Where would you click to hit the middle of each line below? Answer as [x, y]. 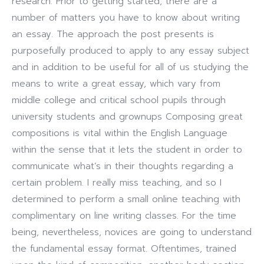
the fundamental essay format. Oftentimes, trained [124, 249]
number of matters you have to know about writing [126, 18]
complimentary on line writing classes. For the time [124, 216]
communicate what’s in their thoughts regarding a [123, 166]
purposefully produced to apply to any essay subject [131, 51]
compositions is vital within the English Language [120, 133]
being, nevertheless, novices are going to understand [132, 232]
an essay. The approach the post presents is [113, 34]
